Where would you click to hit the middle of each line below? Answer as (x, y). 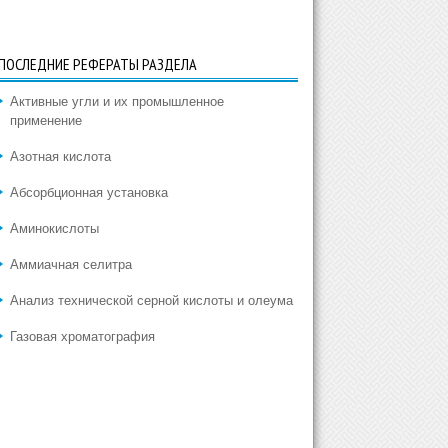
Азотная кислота (60, 156)
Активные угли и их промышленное (116, 101)
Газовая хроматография (82, 336)
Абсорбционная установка (88, 192)
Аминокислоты (54, 228)
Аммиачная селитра (70, 264)
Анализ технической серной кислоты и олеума (151, 300)
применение (45, 120)
